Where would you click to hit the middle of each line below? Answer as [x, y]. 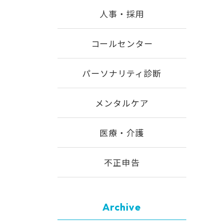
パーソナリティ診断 [122, 73]
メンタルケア [122, 103]
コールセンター [122, 43]
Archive [122, 207]
